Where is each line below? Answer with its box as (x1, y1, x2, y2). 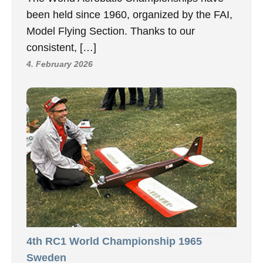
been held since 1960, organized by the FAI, (26, 8, 232, 21)
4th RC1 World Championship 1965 (26, 235, 202, 248)
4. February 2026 (26, 59, 93, 69)
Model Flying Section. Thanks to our (26, 25, 195, 37)
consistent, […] (26, 41, 96, 53)
